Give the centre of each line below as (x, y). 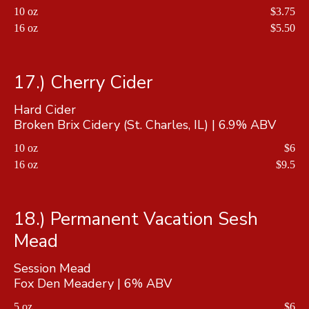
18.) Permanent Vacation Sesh (136, 219)
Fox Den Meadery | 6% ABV (93, 283)
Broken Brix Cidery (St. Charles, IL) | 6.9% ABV (145, 124)
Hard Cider (47, 109)
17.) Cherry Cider (83, 82)
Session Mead (54, 268)
